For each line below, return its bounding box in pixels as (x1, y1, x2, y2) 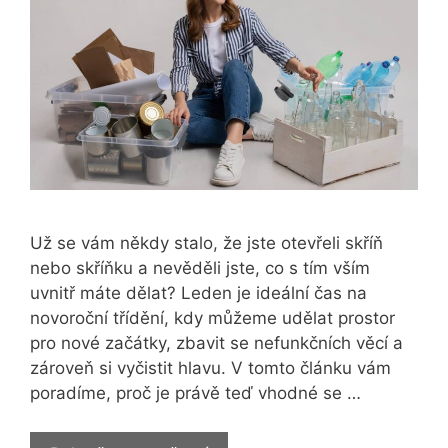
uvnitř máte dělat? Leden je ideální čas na (30, 283, 367, 304)
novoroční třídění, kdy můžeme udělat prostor (30, 308, 395, 329)
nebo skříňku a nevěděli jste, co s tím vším (30, 258, 370, 279)
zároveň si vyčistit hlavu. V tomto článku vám (30, 358, 391, 379)
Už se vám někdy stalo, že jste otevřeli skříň (30, 233, 383, 254)
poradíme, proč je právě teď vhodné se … (30, 383, 361, 404)
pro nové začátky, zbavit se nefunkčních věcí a (30, 333, 403, 354)
